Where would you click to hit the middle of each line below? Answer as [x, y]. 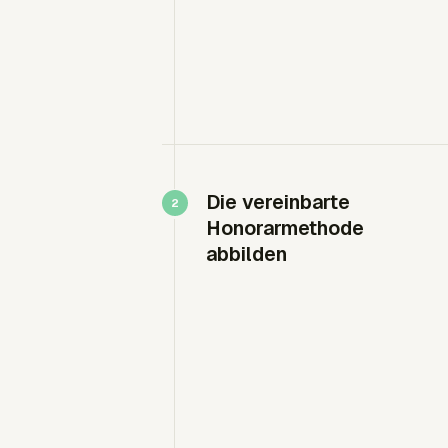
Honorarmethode [285, 228]
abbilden [246, 254]
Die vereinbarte [278, 202]
